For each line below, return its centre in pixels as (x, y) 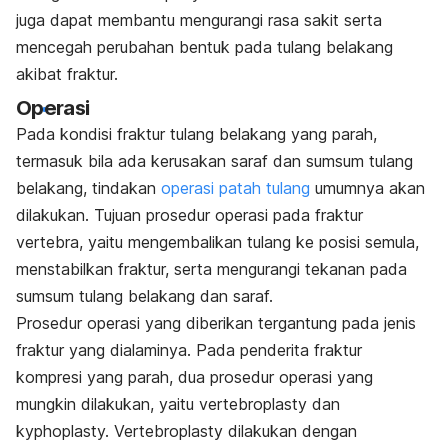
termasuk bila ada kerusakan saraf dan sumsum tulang (214, 160)
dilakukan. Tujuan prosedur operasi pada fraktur (189, 214)
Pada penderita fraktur (279, 349)
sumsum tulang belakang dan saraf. (147, 295)
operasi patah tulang (235, 187)
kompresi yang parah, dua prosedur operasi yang (194, 376)
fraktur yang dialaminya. (106, 349)
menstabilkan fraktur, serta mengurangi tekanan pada (211, 268)
